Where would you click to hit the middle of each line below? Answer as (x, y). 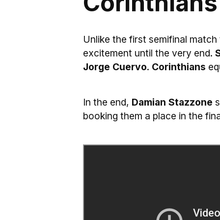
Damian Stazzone (172, 102)
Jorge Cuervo (115, 67)
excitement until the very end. (148, 53)
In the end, (107, 102)
